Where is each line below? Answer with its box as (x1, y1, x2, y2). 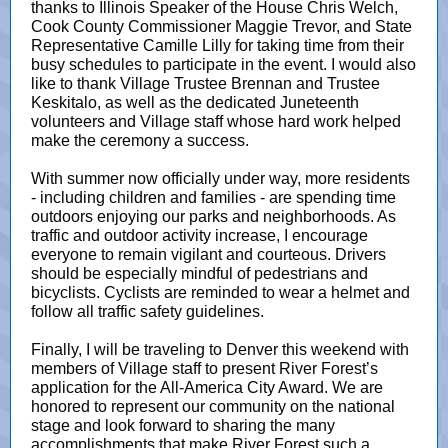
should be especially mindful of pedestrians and (31, 265, 368, 282)
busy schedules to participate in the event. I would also (31, 56, 416, 73)
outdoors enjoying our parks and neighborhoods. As (31, 208, 396, 225)
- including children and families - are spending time (31, 189, 396, 206)
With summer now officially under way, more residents (31, 170, 410, 187)
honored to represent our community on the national (31, 398, 395, 415)
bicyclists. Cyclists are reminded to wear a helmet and (31, 284, 410, 301)
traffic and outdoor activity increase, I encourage (31, 227, 368, 244)
